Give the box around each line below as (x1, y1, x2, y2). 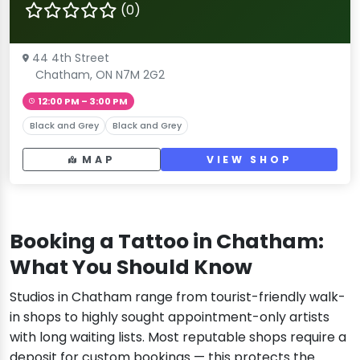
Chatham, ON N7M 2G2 (35, 66, 165, 83)
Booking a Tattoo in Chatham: (10, 227, 324, 256)
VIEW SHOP (206, 153, 292, 167)
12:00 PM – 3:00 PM (37, 94, 128, 108)
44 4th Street (32, 49, 109, 66)
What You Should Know (10, 253, 252, 282)
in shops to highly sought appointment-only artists (10, 308, 329, 327)
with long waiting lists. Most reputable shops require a (10, 328, 346, 347)
